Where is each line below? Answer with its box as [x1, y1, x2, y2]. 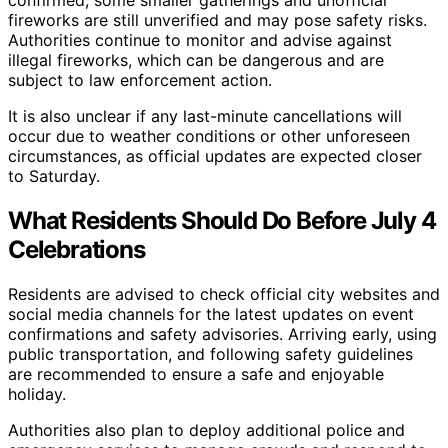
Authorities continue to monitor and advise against [8, 29, 392, 50]
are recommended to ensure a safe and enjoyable [8, 363, 384, 384]
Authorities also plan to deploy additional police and [8, 419, 405, 440]
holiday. [8, 383, 66, 404]
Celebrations [8, 234, 145, 264]
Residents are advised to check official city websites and [8, 283, 440, 304]
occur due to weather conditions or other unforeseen [8, 125, 410, 146]
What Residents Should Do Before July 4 [8, 205, 436, 235]
